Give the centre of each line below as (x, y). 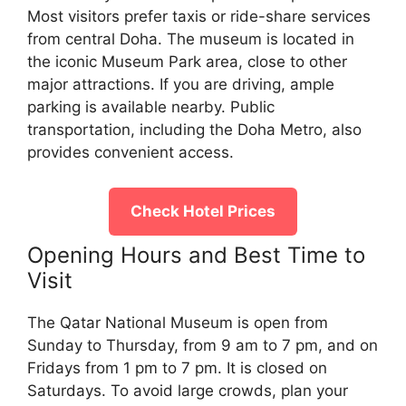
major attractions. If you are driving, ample (181, 85)
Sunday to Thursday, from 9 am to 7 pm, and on (203, 345)
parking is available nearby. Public (151, 107)
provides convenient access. (130, 153)
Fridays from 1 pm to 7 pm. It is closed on (177, 367)
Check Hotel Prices (203, 211)
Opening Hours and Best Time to (196, 255)
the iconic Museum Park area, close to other (187, 62)
